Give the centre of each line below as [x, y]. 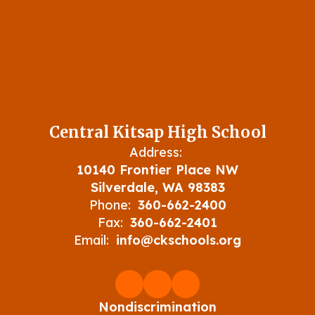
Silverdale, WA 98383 [157, 187]
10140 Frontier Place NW [157, 170]
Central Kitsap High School [157, 132]
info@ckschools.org [179, 240]
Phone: [110, 205]
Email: [91, 240]
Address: [156, 152]
